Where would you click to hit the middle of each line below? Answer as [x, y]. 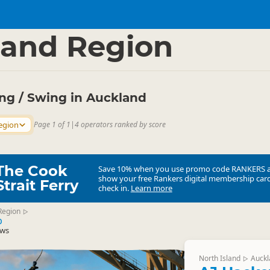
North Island [219, 258]
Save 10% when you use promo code [165, 169]
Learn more [151, 188]
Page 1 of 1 [52, 124]
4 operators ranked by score [120, 124]
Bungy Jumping [54, 23]
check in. [114, 188]
